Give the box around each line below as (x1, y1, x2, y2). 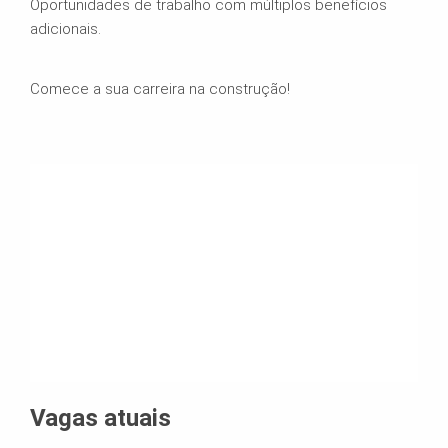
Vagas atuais (30, 403, 171, 432)
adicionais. (30, 19, 101, 38)
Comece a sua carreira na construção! (30, 79, 290, 98)
